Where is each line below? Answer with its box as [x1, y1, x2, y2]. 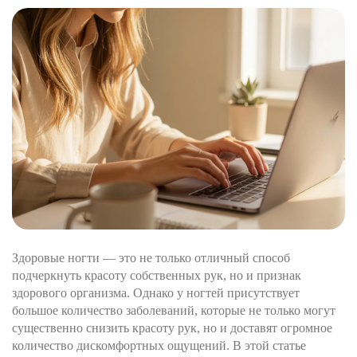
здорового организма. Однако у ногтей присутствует [12, 286, 300, 300]
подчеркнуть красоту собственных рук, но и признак [12, 269, 301, 283]
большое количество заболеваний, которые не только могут [12, 304, 335, 318]
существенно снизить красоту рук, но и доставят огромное [12, 321, 332, 335]
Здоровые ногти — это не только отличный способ [12, 251, 290, 265]
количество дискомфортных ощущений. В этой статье [12, 339, 306, 353]
